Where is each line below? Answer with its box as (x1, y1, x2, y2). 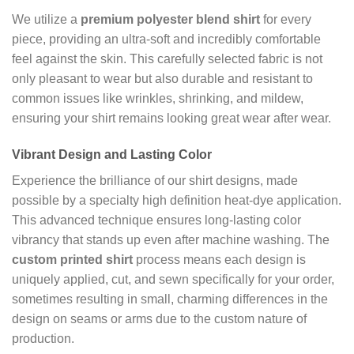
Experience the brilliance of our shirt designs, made (12, 173, 298, 187)
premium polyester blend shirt (81, 12, 260, 26)
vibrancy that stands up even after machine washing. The (12, 232, 330, 247)
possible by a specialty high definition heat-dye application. (12, 193, 341, 207)
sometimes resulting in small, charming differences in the (12, 292, 328, 306)
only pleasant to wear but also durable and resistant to (12, 71, 313, 85)
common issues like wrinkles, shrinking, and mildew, (12, 91, 303, 105)
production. (12, 331, 74, 345)
